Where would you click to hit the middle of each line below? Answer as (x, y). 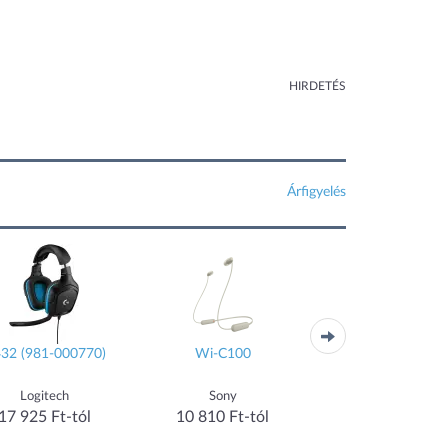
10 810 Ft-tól (223, 417)
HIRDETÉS (317, 86)
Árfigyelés (316, 192)
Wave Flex (401, 354)
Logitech (44, 397)
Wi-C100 (222, 354)
